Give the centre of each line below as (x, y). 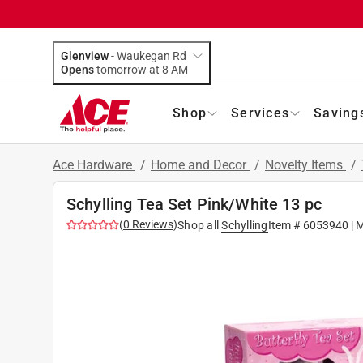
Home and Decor (200, 164)
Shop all (198, 225)
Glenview (85, 56)
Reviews (152, 224)
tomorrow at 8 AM (179, 69)
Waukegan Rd (152, 56)
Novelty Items (305, 164)
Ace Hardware (94, 164)
